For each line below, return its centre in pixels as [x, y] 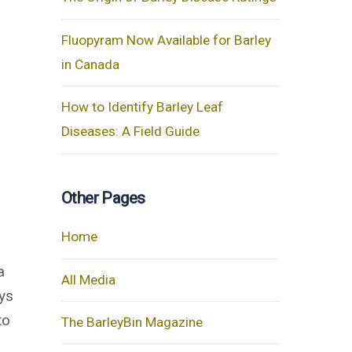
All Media [88, 279]
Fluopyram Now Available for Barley [166, 40]
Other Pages [103, 198]
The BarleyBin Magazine [132, 323]
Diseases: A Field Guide [130, 132]
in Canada [90, 64]
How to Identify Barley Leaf [142, 107]
